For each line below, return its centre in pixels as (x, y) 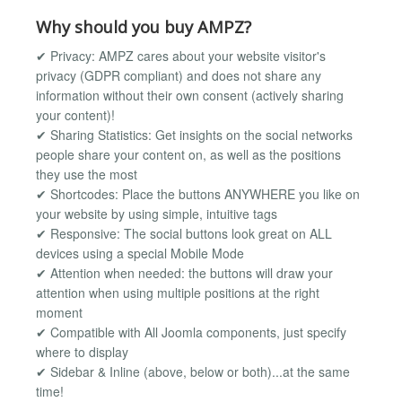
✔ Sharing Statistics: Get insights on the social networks (194, 135)
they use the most (87, 175)
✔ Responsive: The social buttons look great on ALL (184, 234)
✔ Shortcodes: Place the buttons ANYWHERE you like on (198, 194)
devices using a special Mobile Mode (140, 253)
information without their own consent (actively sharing (190, 96)
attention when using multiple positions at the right (178, 293)
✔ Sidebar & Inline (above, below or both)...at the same (193, 372)
